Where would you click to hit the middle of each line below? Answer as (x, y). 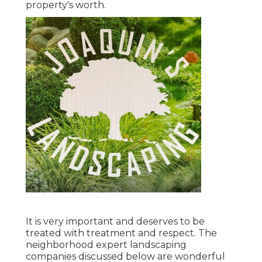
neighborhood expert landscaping (106, 245)
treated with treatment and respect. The (121, 233)
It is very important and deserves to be (115, 222)
